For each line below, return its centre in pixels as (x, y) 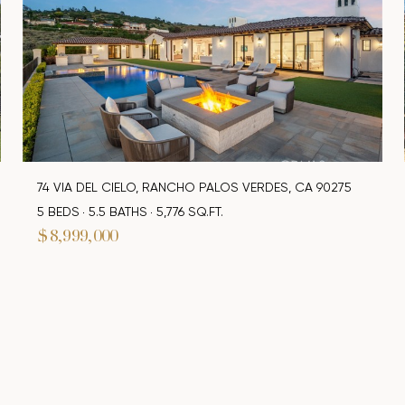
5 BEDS (59, 212)
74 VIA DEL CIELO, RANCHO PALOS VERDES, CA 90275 (195, 188)
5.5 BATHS (118, 212)
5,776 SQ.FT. (190, 212)
